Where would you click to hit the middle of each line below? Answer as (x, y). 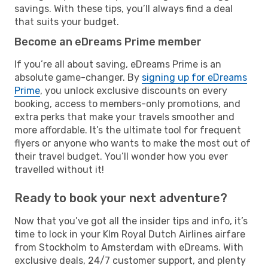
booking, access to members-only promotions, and (127, 103)
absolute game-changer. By (78, 77)
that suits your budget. (67, 22)
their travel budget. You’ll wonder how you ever (121, 156)
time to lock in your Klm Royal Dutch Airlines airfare (130, 234)
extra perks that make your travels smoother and (124, 117)
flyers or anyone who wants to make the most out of (133, 143)
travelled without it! (59, 169)
